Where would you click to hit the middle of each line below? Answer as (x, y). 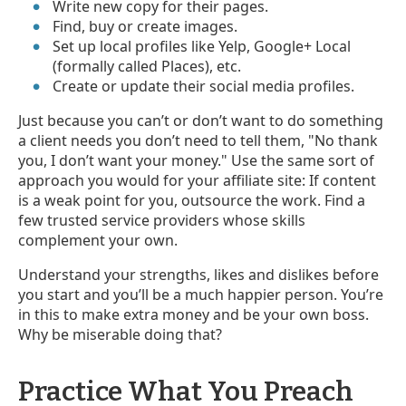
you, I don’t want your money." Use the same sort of (196, 160)
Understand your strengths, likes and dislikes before (198, 274)
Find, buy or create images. (145, 26)
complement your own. (100, 240)
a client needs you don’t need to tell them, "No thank (198, 140)
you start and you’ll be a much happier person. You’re (201, 294)
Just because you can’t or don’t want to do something (201, 120)
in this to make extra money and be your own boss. (193, 314)
